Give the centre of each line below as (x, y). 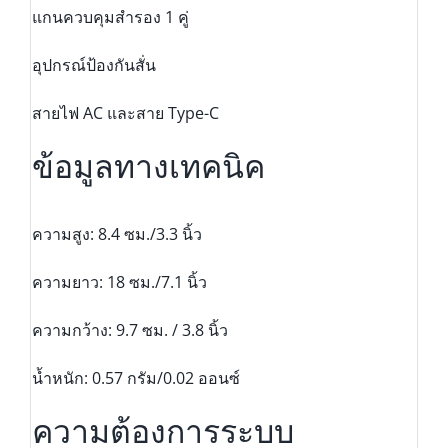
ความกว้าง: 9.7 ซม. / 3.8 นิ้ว (129, 330)
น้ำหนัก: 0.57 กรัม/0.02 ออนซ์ (135, 378)
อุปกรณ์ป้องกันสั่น (93, 65)
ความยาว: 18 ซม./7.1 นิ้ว (119, 282)
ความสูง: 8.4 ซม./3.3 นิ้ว (116, 234)
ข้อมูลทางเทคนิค (148, 167)
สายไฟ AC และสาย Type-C (125, 113)
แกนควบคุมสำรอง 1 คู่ (110, 17)
